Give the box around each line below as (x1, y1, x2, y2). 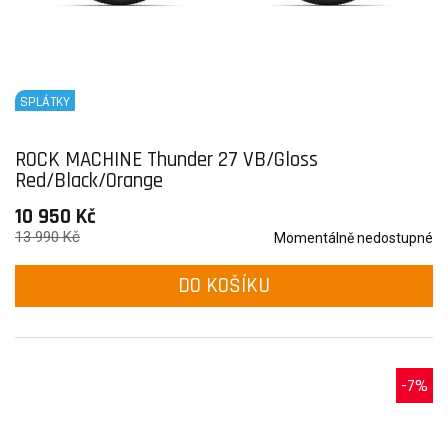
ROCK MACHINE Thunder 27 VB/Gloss (15, 146, 318, 173)
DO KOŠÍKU (178, 272, 270, 299)
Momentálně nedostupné (274, 230, 433, 246)
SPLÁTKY (20, 93, 70, 111)
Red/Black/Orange (15, 167, 163, 194)
